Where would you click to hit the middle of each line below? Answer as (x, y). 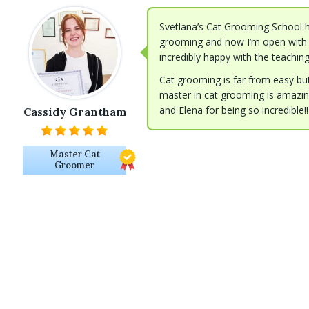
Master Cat (74, 154)
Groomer (75, 165)
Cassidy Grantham (74, 112)
